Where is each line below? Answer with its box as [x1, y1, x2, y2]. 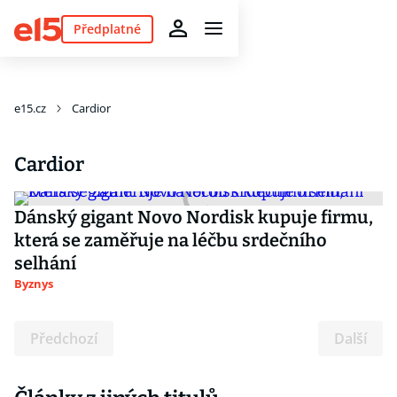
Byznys [14, 276, 53, 292]
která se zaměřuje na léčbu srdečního [14, 230, 327, 251]
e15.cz [14, 100, 46, 116]
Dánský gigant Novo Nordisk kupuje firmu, [14, 206, 373, 228]
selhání [14, 253, 76, 274]
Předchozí [30, 329, 97, 348]
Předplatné [73, 19, 141, 37]
